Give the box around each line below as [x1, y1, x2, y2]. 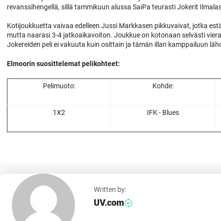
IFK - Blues [147, 108, 179, 116]
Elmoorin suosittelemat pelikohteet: [7, 60, 120, 68]
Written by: [94, 185, 126, 194]
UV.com [94, 197, 124, 208]
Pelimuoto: [42, 81, 75, 90]
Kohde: [152, 81, 174, 90]
